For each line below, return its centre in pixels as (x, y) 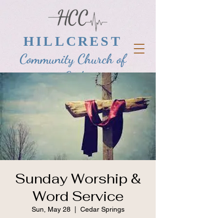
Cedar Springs (102, 209)
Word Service (78, 196)
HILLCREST (73, 41)
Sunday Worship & (78, 179)
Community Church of (73, 59)
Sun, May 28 (51, 209)
